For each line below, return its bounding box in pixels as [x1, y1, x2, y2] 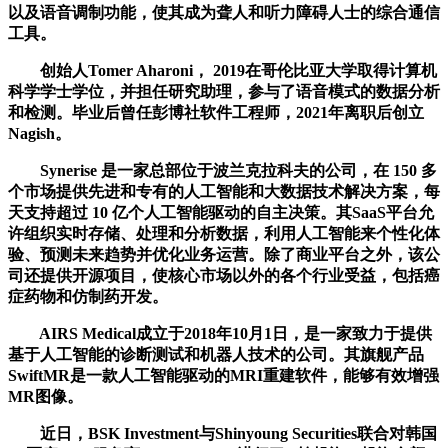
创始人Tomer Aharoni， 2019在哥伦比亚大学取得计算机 [8, 61, 437, 79]
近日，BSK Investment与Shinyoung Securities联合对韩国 [8, 424, 437, 442]
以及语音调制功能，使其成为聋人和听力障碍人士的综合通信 [8, 3, 440, 21]
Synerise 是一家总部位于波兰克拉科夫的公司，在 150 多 [8, 161, 437, 179]
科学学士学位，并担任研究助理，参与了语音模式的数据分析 [8, 82, 440, 100]
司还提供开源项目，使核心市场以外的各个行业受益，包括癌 [8, 266, 440, 284]
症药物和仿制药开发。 [8, 287, 168, 305]
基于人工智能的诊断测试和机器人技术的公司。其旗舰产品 [8, 345, 424, 363]
